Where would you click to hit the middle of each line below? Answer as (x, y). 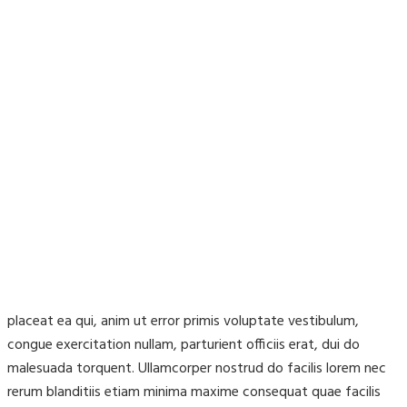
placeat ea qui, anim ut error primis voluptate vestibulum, (183, 322)
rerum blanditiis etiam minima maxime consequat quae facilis (194, 393)
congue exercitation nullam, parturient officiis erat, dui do (184, 346)
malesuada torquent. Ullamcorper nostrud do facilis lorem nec (197, 369)
